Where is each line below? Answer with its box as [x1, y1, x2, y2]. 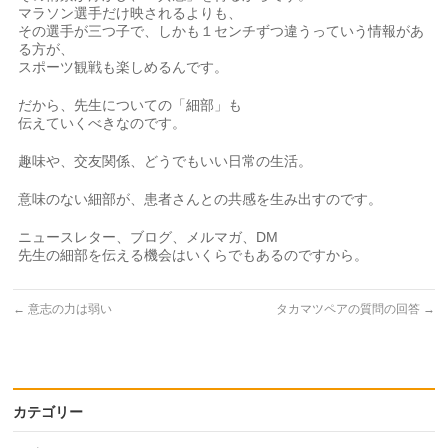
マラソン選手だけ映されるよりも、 [18, 4, 243, 21]
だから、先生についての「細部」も [18, 96, 243, 113]
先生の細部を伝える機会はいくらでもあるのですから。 [18, 246, 369, 263]
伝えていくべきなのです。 [18, 114, 187, 131]
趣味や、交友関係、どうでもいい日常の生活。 [18, 152, 313, 169]
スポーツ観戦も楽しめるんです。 [18, 58, 229, 75]
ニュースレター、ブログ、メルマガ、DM [18, 228, 279, 245]
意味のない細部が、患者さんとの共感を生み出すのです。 [18, 190, 383, 207]
